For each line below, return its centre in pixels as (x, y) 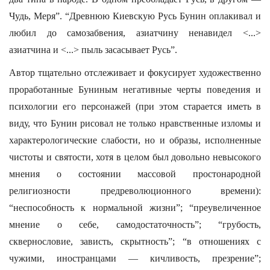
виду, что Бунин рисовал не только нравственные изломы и (135, 123)
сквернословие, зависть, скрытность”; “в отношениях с (135, 241)
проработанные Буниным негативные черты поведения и (135, 89)
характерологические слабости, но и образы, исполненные (135, 140)
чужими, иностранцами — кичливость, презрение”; (135, 258)
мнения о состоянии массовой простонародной (135, 174)
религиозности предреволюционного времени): (135, 191)
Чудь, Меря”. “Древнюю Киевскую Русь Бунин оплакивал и (135, 16)
